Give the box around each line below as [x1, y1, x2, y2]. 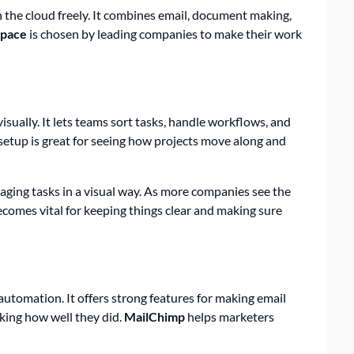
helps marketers [185, 308, 274, 324]
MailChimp [124, 308, 185, 324]
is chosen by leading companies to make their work [27, 25, 302, 41]
